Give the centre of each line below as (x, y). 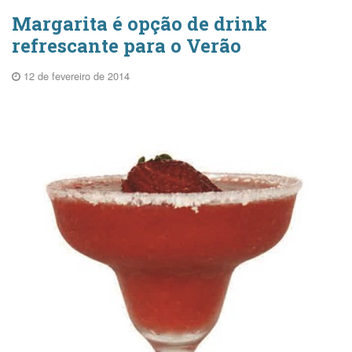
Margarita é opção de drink (139, 23)
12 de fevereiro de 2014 (75, 75)
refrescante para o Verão (126, 45)
